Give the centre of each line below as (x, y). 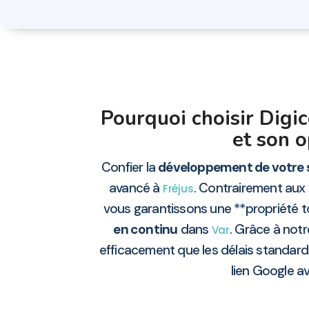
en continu (146, 230)
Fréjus (178, 189)
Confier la (130, 168)
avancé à (136, 188)
